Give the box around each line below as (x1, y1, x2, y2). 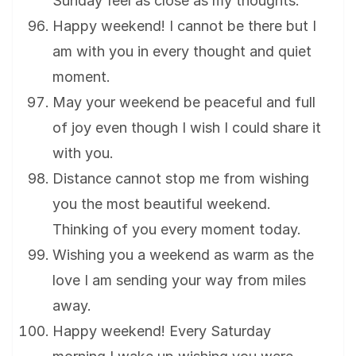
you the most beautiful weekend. (52, 195, 271, 213)
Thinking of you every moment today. (52, 221, 301, 238)
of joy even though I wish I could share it (52, 119, 321, 137)
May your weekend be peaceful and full (52, 94, 315, 111)
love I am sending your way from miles (52, 272, 306, 289)
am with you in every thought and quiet (52, 43, 311, 60)
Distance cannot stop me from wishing (52, 170, 309, 188)
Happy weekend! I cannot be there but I (52, 17, 316, 35)
